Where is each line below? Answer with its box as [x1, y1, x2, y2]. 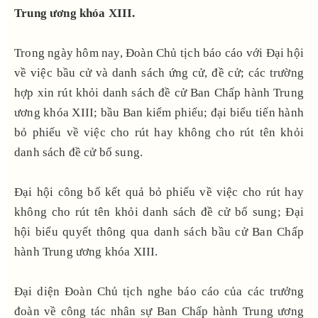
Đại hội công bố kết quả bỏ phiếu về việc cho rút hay [14, 185, 304, 199]
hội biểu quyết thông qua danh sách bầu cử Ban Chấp [14, 224, 304, 238]
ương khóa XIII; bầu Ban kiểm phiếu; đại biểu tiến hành [14, 105, 304, 119]
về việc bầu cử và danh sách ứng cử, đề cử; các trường [14, 65, 304, 79]
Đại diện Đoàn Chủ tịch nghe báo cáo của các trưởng [14, 284, 304, 298]
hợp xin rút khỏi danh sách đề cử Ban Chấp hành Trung [14, 85, 304, 99]
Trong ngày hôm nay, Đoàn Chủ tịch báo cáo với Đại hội [14, 45, 304, 60]
